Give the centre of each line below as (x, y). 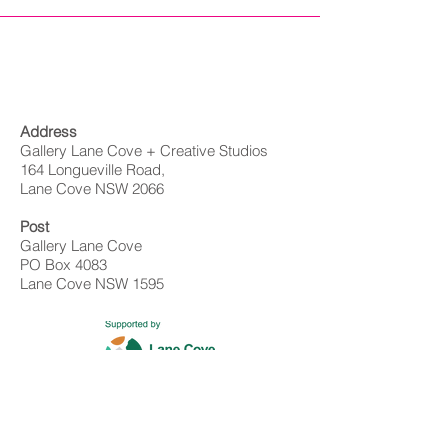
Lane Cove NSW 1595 (92, 283)
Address (48, 131)
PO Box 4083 (63, 264)
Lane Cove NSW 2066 (92, 188)
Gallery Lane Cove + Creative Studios (144, 150)
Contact (45, 390)
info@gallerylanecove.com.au (113, 426)
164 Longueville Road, (92, 169)
